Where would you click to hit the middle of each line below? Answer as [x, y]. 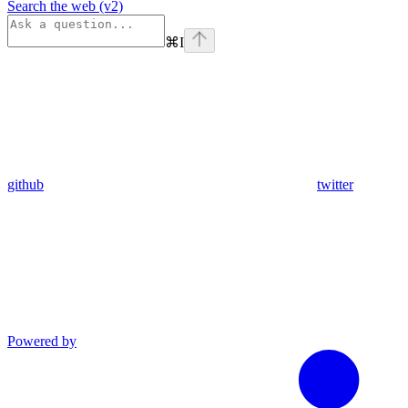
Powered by [42, 341]
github [25, 184]
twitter [335, 184]
